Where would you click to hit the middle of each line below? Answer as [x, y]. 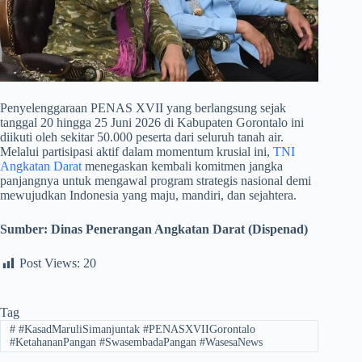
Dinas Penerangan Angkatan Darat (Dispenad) [179, 229]
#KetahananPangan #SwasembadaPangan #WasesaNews [136, 342]
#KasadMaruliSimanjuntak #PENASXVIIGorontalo [135, 329]
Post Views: [50, 263]
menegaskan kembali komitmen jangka [182, 166]
